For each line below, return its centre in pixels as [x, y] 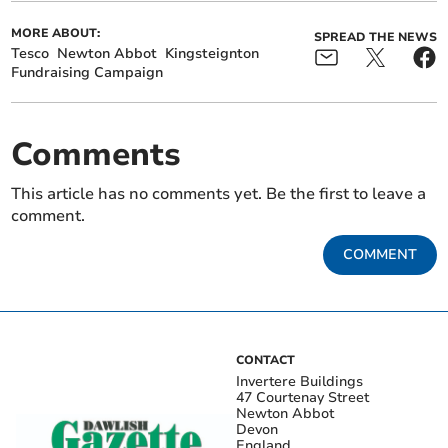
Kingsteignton [212, 54]
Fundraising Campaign [87, 73]
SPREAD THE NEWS [375, 37]
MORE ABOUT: [56, 33]
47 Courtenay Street [302, 398]
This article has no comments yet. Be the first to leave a [219, 194]
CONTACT [265, 360]
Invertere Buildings [299, 382]
